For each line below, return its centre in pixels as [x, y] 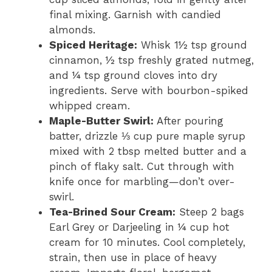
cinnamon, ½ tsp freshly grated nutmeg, [151, 60]
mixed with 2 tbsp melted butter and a [148, 151]
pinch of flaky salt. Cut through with [142, 166]
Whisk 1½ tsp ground [192, 45]
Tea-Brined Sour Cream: [112, 212]
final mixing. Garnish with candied [135, 14]
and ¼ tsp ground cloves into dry [133, 75]
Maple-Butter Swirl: [101, 121]
